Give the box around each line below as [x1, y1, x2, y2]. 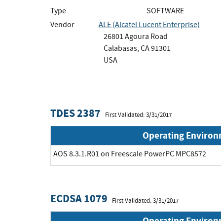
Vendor [50, 19, 74, 30]
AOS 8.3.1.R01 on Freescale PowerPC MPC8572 [53, 148, 206, 159]
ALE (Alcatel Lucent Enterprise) [98, 19, 200, 30]
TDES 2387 [50, 105, 101, 121]
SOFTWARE [147, 5, 184, 16]
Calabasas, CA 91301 [103, 43, 171, 53]
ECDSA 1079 [50, 191, 108, 207]
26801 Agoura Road [103, 31, 168, 41]
